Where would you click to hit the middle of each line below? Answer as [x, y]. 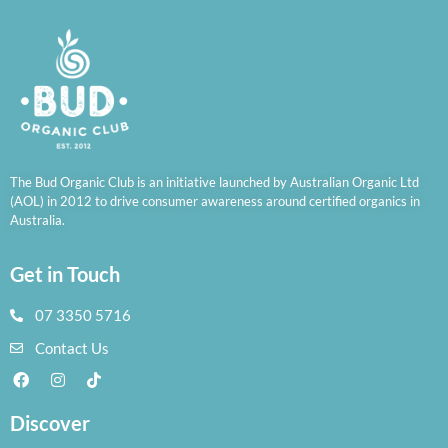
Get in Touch [65, 274]
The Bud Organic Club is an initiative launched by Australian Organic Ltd [214, 181]
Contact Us [72, 348]
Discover [50, 423]
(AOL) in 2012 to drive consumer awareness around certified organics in [215, 200]
